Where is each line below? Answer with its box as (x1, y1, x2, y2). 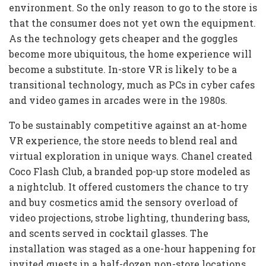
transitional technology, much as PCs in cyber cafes (9, 78, 255, 91)
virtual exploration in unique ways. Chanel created (9, 150, 252, 163)
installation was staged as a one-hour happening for (9, 242, 256, 255)
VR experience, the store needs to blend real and (9, 134, 237, 147)
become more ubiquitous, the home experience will (9, 47, 252, 61)
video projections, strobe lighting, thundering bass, (9, 211, 249, 224)
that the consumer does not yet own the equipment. (9, 17, 256, 30)
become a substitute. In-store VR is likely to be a (9, 63, 237, 76)
